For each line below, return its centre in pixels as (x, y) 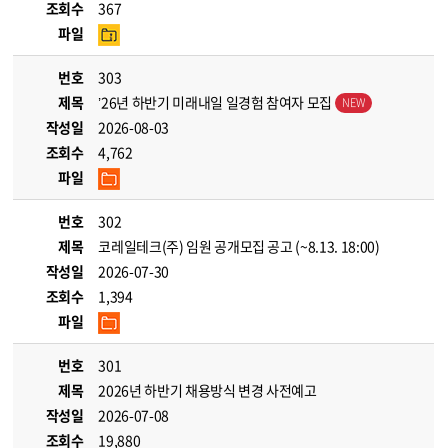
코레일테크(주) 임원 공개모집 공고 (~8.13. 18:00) (239, 246)
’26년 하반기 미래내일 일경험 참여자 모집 (216, 102)
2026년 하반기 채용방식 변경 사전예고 (207, 390)
